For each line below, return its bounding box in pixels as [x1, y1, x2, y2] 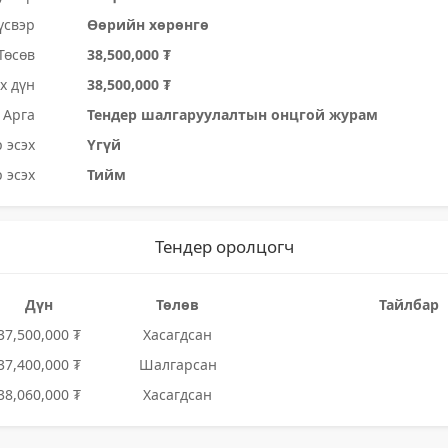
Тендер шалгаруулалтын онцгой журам [87, 105, 379, 124]
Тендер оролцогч [154, 235, 294, 258]
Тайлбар [378, 295, 439, 314]
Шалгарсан [138, 355, 217, 374]
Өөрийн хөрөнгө [87, 15, 210, 34]
